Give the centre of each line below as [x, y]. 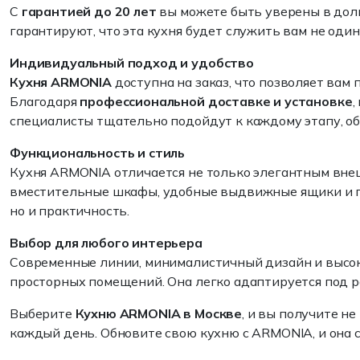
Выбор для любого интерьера [106, 243]
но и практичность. [70, 211]
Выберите [43, 313]
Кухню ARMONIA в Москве [159, 313]
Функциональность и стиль [98, 153]
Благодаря [45, 101]
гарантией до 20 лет [89, 11]
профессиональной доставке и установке [216, 101]
